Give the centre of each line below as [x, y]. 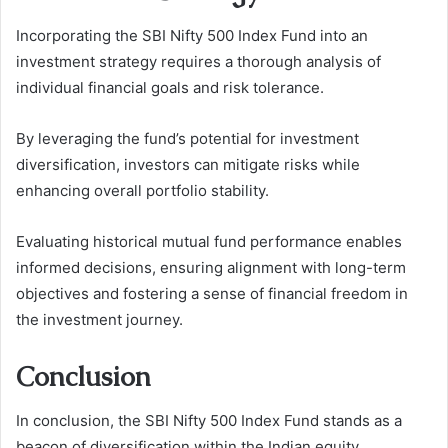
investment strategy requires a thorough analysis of [198, 61]
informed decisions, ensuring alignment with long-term [211, 267]
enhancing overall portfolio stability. [142, 190]
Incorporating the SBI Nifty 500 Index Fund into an [192, 35]
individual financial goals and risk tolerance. [170, 87]
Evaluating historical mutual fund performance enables [209, 241]
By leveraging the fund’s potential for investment [187, 138]
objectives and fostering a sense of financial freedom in [212, 293]
